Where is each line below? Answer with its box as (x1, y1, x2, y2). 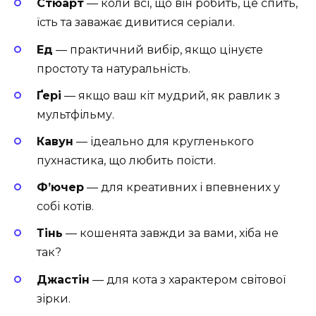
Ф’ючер (37, 181, 84, 195)
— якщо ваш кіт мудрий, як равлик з (61, 88, 280, 102)
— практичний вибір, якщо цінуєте (53, 42, 263, 56)
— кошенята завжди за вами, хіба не (63, 226, 279, 241)
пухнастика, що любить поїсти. (37, 154, 216, 167)
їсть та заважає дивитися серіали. (37, 16, 235, 30)
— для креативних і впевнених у (84, 181, 280, 195)
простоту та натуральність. (37, 61, 190, 75)
